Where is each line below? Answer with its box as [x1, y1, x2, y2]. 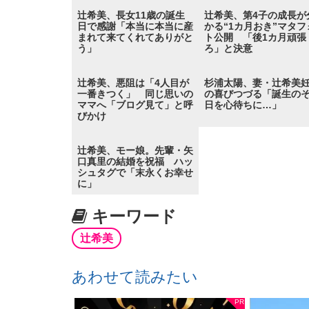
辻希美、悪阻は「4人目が [77, 77, 189, 88]
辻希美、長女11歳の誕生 [77, 9, 185, 21]
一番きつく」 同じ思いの [77, 88, 193, 99]
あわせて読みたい [72, 268, 198, 286]
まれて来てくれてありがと [77, 31, 193, 43]
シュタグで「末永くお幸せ [77, 166, 193, 178]
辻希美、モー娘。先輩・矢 [77, 144, 193, 156]
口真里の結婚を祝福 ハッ [77, 155, 193, 167]
